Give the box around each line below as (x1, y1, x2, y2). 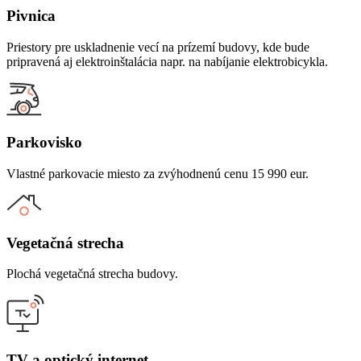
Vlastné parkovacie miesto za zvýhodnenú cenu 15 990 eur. (6, 167, 309, 180)
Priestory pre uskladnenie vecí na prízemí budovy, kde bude (6, 39, 309, 54)
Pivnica (6, 6, 56, 24)
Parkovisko (6, 134, 82, 151)
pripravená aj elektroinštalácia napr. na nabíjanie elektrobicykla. (6, 54, 328, 68)
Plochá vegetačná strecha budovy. (6, 267, 178, 281)
